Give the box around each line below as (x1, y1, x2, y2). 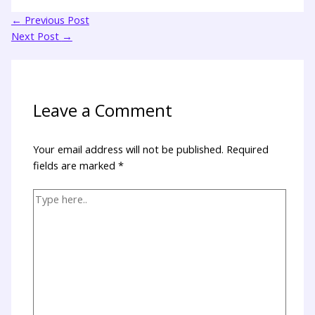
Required (226, 141, 269, 156)
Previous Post (21, 13, 89, 27)
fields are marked (33, 157, 119, 172)
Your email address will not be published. (33, 141, 224, 156)
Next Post (11, 29, 62, 44)
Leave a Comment (33, 99, 173, 122)
